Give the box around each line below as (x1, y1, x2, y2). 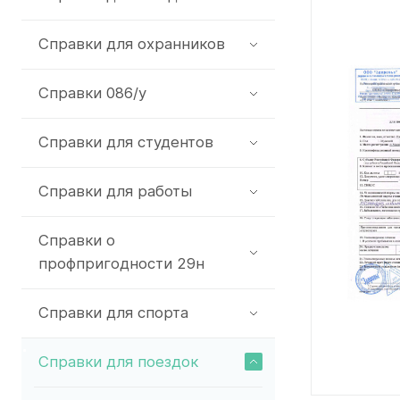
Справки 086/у (38, 83, 146, 102)
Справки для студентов (38, 132, 213, 151)
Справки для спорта (38, 303, 188, 321)
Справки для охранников (38, 34, 225, 53)
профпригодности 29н (38, 254, 204, 272)
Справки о (38, 230, 115, 249)
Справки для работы (38, 181, 192, 200)
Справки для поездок (38, 352, 198, 371)
